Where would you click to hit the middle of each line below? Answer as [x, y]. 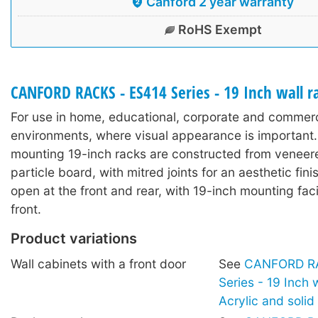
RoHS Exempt [220, 30]
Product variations [74, 239]
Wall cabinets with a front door [98, 264]
